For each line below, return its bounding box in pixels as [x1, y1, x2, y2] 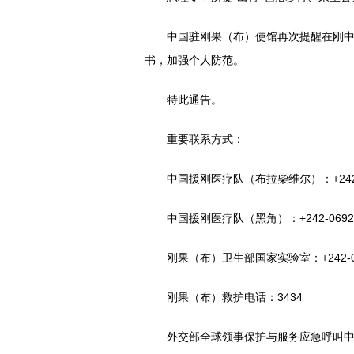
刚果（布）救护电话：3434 [145, 291, 303, 303]
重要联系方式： [145, 133, 244, 145]
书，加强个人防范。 [145, 54, 244, 66]
